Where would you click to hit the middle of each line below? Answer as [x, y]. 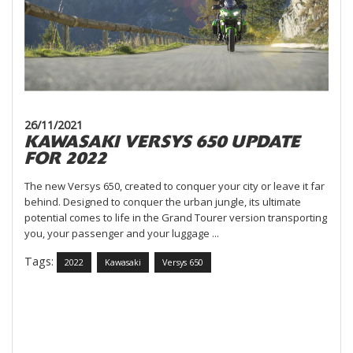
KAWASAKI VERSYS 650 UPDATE [162, 142]
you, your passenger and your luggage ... [122, 233]
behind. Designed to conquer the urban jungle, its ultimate [163, 201]
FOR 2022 [65, 158]
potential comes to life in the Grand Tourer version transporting [176, 217]
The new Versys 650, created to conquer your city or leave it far [175, 186]
